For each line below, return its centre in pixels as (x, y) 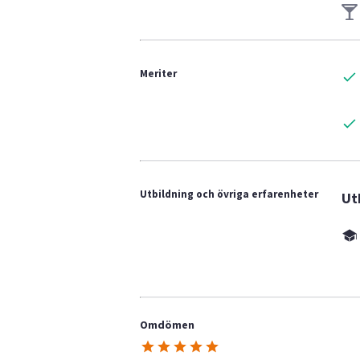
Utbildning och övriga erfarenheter (229, 194)
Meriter (158, 73)
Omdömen (167, 325)
